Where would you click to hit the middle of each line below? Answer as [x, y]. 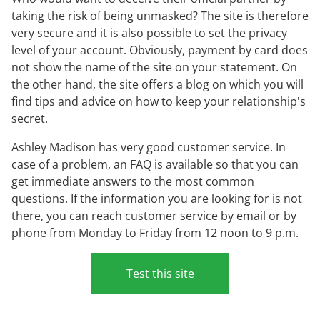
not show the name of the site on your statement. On [154, 67]
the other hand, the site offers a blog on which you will [157, 85]
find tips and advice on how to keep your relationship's [159, 102]
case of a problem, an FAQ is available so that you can [155, 165]
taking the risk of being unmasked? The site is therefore [160, 16]
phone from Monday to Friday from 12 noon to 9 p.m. [155, 233]
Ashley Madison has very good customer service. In [149, 147]
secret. [30, 119]
